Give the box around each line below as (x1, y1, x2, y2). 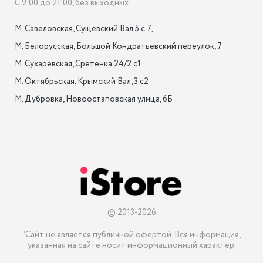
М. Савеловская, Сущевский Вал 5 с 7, (15, 23, 154, 35)
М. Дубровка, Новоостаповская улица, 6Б (15, 93, 173, 105)
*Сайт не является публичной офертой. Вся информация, (21, 229, 241, 241)
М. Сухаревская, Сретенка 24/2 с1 (15, 58, 141, 70)
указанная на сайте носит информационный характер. (27, 240, 236, 251)
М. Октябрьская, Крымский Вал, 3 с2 (15, 76, 149, 87)
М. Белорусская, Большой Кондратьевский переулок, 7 (15, 41, 222, 52)
